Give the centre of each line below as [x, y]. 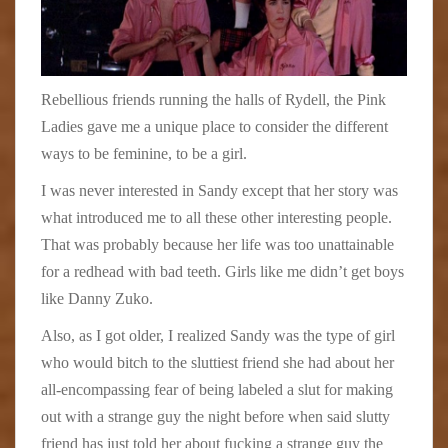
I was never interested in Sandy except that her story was [219, 191]
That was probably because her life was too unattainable [217, 245]
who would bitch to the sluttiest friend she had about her [217, 363]
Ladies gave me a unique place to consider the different [214, 127]
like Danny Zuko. [97, 299]
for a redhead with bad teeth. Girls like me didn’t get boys [222, 272]
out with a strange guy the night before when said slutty [215, 417]
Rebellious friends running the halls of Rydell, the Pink [213, 100]
